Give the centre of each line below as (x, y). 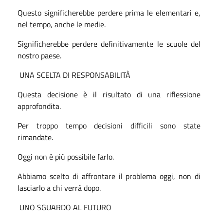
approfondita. (39, 106)
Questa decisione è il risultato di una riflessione (109, 94)
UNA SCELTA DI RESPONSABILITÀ (75, 75)
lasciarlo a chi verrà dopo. (59, 188)
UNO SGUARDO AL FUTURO (65, 207)
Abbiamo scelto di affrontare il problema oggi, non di (109, 176)
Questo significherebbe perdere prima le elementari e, (109, 12)
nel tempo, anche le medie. (62, 24)
